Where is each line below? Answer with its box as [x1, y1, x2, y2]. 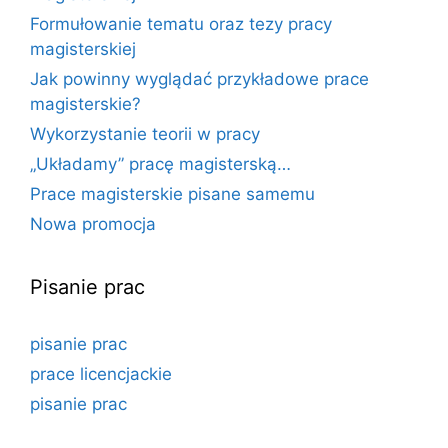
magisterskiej [30, 38, 136, 59]
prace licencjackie [30, 363, 172, 384]
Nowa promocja [30, 213, 156, 234]
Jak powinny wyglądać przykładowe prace [30, 68, 369, 89]
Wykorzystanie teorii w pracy [30, 123, 260, 144]
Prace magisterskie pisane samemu [30, 183, 315, 204]
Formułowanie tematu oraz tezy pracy [30, 13, 332, 34]
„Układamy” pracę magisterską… [30, 153, 291, 174]
